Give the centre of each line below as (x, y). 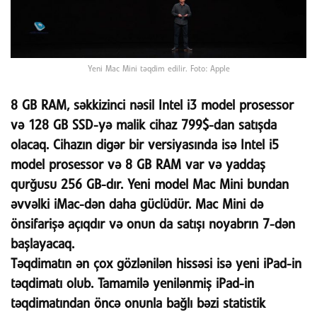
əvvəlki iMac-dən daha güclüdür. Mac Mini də (137, 205)
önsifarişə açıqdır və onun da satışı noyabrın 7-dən (153, 225)
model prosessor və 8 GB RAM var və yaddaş (138, 166)
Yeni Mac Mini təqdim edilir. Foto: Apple (158, 69)
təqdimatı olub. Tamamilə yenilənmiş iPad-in (132, 284)
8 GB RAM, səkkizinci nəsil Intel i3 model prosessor (152, 106)
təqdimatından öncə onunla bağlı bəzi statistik (138, 304)
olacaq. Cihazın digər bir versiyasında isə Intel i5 (145, 146)
